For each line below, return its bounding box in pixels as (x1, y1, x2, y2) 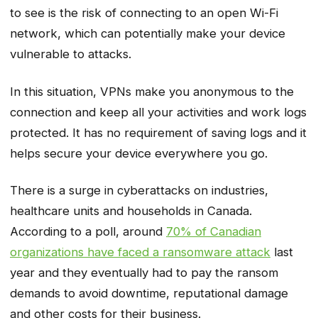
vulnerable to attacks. (10, 47, 135, 62)
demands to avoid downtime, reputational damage (10, 286, 288, 301)
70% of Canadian (166, 224, 261, 239)
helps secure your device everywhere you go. (10, 146, 271, 160)
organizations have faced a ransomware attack (10, 245, 270, 260)
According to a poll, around (10, 224, 166, 239)
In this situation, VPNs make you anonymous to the (10, 84, 294, 99)
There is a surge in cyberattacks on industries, (10, 183, 268, 198)
